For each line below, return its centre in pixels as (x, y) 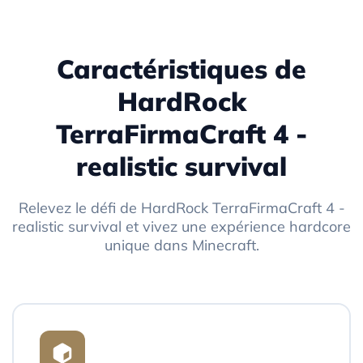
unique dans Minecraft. (181, 245)
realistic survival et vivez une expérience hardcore (181, 226)
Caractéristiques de (181, 68)
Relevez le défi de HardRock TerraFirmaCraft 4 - (181, 207)
